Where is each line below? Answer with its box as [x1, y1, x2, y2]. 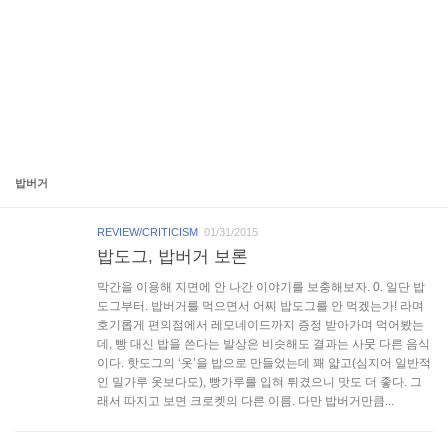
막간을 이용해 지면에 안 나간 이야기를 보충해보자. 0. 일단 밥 [97, 279, 425, 294]
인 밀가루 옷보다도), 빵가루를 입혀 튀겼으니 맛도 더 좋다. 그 [97, 374, 422, 389]
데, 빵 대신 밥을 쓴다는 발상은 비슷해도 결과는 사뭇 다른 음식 [97, 336, 430, 351]
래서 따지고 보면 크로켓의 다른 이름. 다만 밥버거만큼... [97, 393, 394, 408]
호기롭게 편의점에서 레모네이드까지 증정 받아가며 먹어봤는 [97, 317, 424, 332]
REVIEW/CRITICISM [97, 225, 198, 238]
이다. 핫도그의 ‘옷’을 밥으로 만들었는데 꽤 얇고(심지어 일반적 [97, 355, 431, 370]
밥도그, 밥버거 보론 [97, 246, 248, 265]
